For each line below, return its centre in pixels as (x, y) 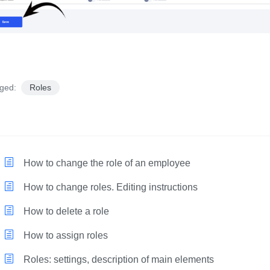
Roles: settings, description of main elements (118, 260)
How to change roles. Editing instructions (110, 187)
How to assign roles (65, 236)
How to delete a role (65, 212)
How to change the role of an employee (106, 163)
